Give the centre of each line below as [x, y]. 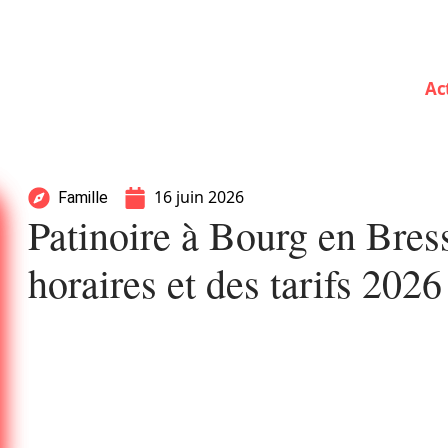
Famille [83, 197]
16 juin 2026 [199, 197]
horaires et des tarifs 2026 [235, 282]
